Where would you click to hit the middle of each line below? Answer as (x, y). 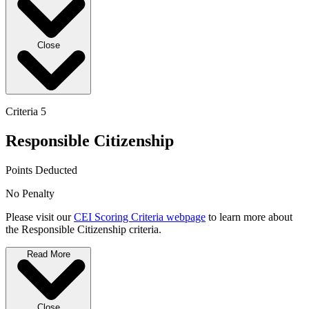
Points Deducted (41, 170)
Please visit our (40, 217)
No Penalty (30, 194)
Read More (48, 255)
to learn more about (249, 217)
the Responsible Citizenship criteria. (83, 230)
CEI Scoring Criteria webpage (140, 217)
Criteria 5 (26, 112)
